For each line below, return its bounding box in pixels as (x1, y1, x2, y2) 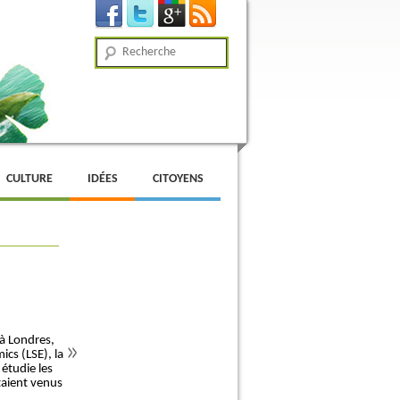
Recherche (96, 42, 152, 55)
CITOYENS (153, 172, 204, 186)
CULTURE (6, 172, 53, 186)
